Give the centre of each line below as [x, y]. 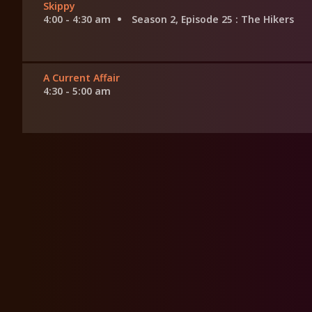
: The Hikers [265, 19]
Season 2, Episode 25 [184, 19]
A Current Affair [81, 78]
